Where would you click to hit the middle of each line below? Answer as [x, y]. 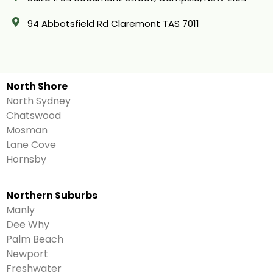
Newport [27, 253]
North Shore [37, 87]
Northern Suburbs [52, 195]
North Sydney [38, 101]
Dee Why [28, 224]
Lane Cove [31, 145]
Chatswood [34, 116]
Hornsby [26, 160]
